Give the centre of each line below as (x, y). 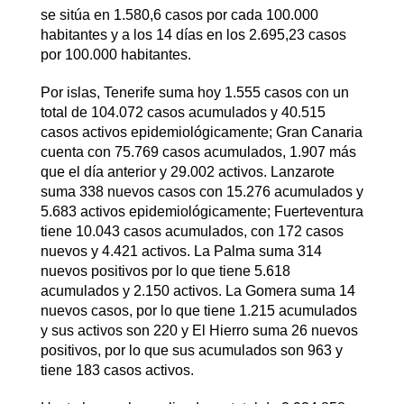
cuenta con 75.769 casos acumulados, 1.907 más (198, 151)
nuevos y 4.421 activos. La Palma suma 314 (181, 251)
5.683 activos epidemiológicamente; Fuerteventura (202, 211)
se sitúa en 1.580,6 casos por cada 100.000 (179, 14)
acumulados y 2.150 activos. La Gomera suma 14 (197, 290)
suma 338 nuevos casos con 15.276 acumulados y (202, 191)
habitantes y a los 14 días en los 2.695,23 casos (193, 34)
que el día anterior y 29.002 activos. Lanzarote (187, 171)
